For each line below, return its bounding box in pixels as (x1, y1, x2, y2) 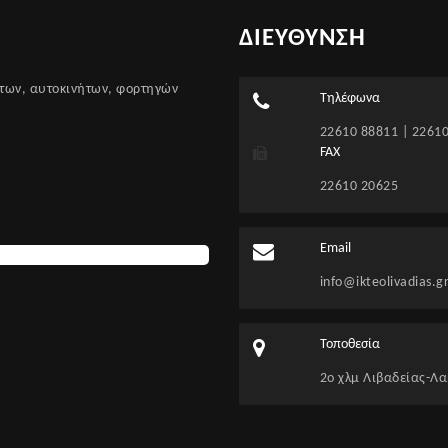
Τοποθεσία (319, 337, 380, 353)
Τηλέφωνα (319, 91, 380, 107)
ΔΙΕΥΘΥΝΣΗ (239, 26, 366, 52)
